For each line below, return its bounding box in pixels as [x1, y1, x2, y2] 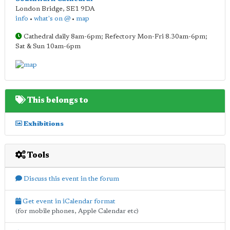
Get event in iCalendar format [21, 198, 116, 205]
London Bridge [15, 6, 63, 12]
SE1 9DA [66, 6, 95, 12]
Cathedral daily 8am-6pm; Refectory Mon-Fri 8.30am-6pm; [22, 33, 207, 40]
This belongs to [26, 96, 88, 105]
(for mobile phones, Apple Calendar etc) [15, 207, 139, 215]
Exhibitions [22, 120, 64, 127]
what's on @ [34, 15, 70, 22]
